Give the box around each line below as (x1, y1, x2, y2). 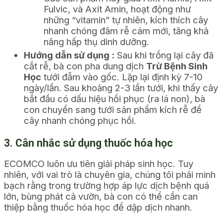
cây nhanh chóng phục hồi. (24, 115, 136, 126)
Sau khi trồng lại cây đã (114, 50, 214, 61)
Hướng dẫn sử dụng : (24, 50, 114, 61)
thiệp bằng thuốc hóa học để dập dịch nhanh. (4, 202, 192, 213)
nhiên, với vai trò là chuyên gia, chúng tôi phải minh (4, 169, 216, 180)
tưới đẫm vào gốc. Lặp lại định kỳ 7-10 (41, 71, 203, 83)
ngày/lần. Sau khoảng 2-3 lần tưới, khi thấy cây (24, 82, 218, 94)
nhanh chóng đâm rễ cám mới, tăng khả (44, 25, 209, 37)
